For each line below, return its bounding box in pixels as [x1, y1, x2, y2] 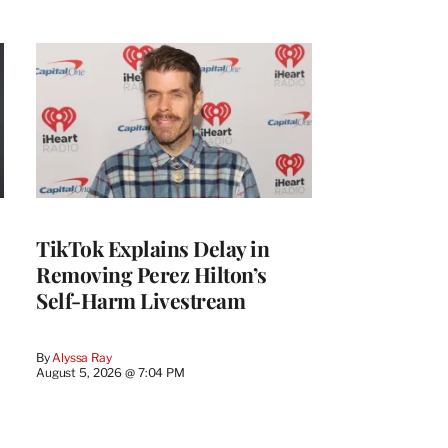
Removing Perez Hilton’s [36, 260, 267, 289]
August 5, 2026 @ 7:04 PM [36, 365, 185, 381]
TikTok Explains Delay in [36, 234, 269, 263]
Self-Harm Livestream [36, 286, 245, 315]
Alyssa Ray [52, 350, 112, 366]
